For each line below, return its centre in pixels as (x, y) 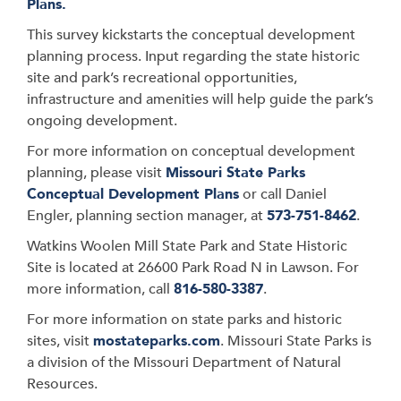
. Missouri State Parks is (296, 341)
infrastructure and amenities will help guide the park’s (200, 99)
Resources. (62, 384)
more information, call (100, 289)
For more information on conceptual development (191, 151)
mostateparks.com (157, 341)
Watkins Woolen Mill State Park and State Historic (187, 246)
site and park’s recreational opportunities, (162, 78)
